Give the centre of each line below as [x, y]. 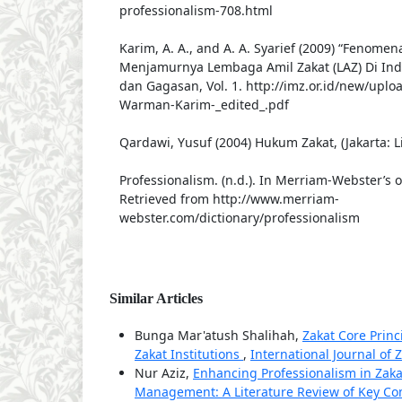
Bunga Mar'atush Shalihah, [218, 336]
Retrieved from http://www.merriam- [229, 199]
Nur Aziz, [164, 373]
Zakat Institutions [189, 354]
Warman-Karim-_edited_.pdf [204, 105]
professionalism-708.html [196, 11]
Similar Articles [156, 299]
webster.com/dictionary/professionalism [239, 218]
